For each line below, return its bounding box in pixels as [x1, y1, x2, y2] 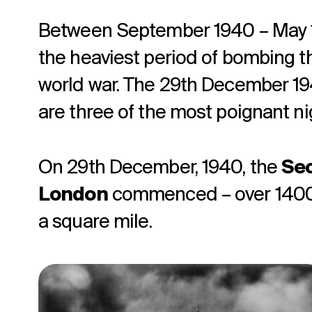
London [38, 185, 108, 205]
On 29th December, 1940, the [38, 158, 282, 178]
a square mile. [38, 212, 153, 233]
